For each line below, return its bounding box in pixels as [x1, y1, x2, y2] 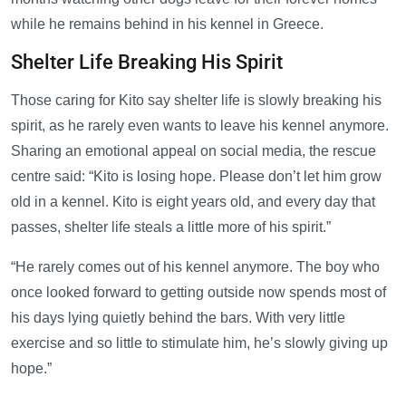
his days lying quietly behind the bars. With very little [11, 309, 345, 325]
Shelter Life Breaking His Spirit [11, 50, 283, 73]
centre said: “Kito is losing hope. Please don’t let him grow [11, 168, 382, 184]
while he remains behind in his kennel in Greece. [11, 15, 324, 32]
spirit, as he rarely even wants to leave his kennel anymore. [11, 117, 389, 133]
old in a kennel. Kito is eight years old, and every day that [11, 193, 375, 209]
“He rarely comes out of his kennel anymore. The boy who [11, 258, 380, 275]
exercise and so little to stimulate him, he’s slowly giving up [11, 334, 388, 351]
